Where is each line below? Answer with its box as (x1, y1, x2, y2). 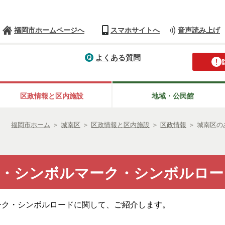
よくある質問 (95, 53, 141, 62)
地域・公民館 (151, 92, 194, 100)
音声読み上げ (178, 26, 220, 35)
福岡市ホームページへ (14, 26, 84, 35)
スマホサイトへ (110, 26, 160, 35)
